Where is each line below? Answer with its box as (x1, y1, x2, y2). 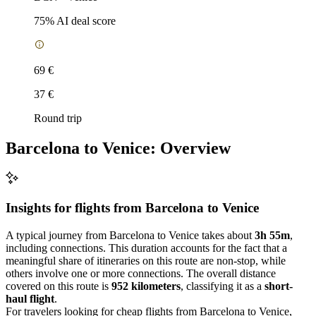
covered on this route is (6, 279, 111, 292)
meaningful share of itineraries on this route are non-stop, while (6, 254, 286, 267)
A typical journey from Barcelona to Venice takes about (6, 229, 255, 241)
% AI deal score (45, 14, 116, 27)
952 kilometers (111, 279, 181, 292)
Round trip (34, 111, 82, 124)
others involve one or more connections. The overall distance (6, 267, 276, 279)
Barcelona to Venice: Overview (6, 138, 231, 157)
